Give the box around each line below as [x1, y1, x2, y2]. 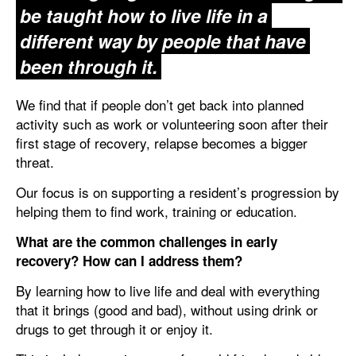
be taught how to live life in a [20, 2, 268, 29]
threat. [16, 151, 54, 172]
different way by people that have [20, 27, 306, 54]
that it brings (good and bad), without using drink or [16, 299, 318, 319]
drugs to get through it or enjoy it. [16, 318, 213, 339]
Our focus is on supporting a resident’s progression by [16, 181, 339, 202]
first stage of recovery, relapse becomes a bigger [16, 132, 308, 153]
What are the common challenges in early [16, 231, 277, 251]
